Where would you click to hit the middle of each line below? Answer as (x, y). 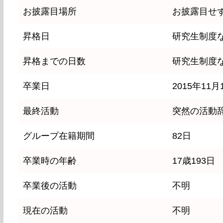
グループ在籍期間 (58, 136)
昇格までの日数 (54, 61)
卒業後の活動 (50, 186)
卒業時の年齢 (50, 161)
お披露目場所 (50, 12)
